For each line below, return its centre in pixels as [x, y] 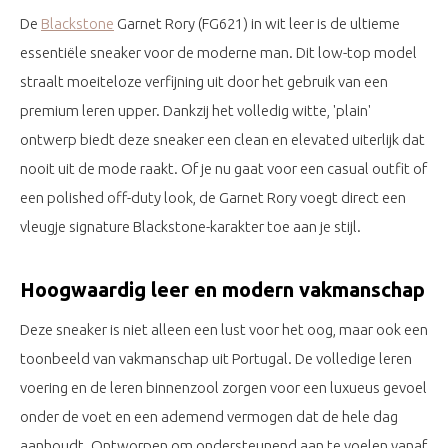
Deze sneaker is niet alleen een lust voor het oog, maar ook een [224, 329]
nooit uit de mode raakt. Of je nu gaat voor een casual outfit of [223, 168]
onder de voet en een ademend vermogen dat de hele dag [209, 416]
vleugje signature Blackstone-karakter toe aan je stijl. [190, 226]
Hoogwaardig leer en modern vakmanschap [222, 289]
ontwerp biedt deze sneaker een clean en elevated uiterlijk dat [222, 139]
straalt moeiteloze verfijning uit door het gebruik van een [204, 81]
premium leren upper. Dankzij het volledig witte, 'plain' [195, 110]
